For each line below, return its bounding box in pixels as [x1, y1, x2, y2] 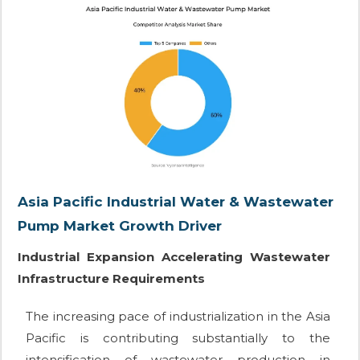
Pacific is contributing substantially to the [26, 330, 330, 346]
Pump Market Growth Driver [18, 218, 222, 235]
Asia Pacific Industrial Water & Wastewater [18, 194, 333, 211]
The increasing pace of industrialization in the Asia [26, 309, 330, 325]
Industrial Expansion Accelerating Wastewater [18, 249, 330, 265]
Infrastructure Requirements [18, 271, 205, 287]
